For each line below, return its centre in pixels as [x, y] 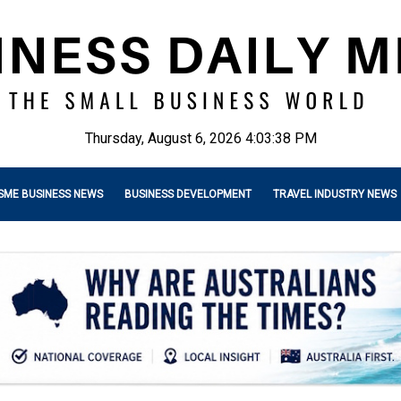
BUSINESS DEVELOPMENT [188, 194]
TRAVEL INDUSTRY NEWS [335, 194]
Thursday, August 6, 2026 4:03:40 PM [200, 138]
